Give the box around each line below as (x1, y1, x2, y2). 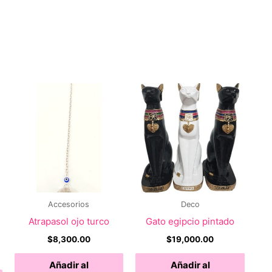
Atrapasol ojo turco (28, 216, 109, 228)
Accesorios (48, 199, 90, 209)
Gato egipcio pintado (146, 216, 235, 228)
